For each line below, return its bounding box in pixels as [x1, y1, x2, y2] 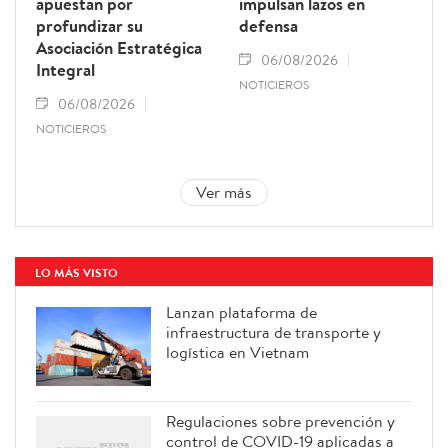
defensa [239, 14, 298, 38]
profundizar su [36, 14, 143, 38]
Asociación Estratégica [36, 36, 202, 60]
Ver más [196, 181, 252, 204]
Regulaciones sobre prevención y [166, 409, 395, 432]
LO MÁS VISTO [35, 264, 118, 282]
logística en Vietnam [166, 341, 309, 364]
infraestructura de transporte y [166, 321, 381, 344]
